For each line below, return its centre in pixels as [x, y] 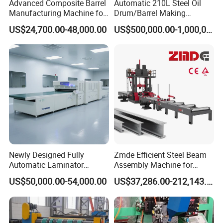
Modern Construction [151, 175]
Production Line [141, 33]
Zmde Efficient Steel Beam [160, 155]
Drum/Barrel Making [150, 13]
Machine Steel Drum [149, 23]
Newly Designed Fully [47, 155]
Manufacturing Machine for [57, 13]
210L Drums [31, 23]
